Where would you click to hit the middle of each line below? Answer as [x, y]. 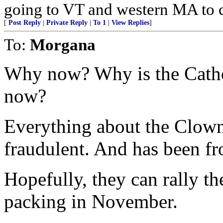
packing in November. [91, 201]
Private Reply [67, 23]
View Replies [130, 23]
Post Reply [25, 23]
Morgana [63, 45]
